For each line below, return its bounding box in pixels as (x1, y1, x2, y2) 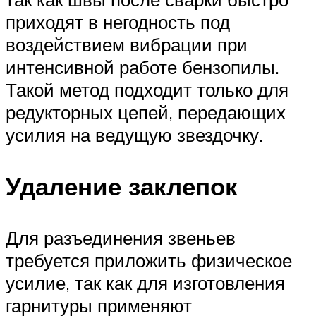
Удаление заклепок (6, 170, 238, 202)
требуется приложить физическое (6, 249, 292, 272)
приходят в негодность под (6, 10, 230, 33)
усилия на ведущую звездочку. (6, 123, 263, 146)
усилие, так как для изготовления (6, 272, 285, 295)
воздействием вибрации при (6, 32, 248, 56)
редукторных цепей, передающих (6, 100, 286, 123)
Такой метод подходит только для (6, 78, 288, 101)
